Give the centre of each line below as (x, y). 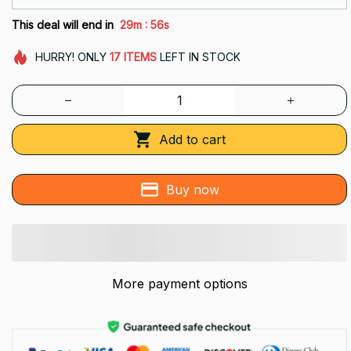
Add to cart (193, 139)
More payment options (179, 284)
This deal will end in (63, 24)
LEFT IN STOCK (198, 57)
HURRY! (54, 57)
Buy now (192, 189)
